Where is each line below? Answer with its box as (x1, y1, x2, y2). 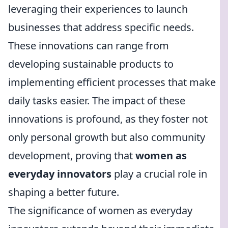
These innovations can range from (8, 39, 169, 52)
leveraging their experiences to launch (8, 2, 188, 16)
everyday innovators (8, 167, 111, 181)
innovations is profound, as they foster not (8, 112, 208, 126)
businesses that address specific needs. (8, 20, 194, 34)
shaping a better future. (8, 185, 119, 199)
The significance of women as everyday (8, 204, 192, 217)
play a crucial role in (111, 167, 207, 181)
